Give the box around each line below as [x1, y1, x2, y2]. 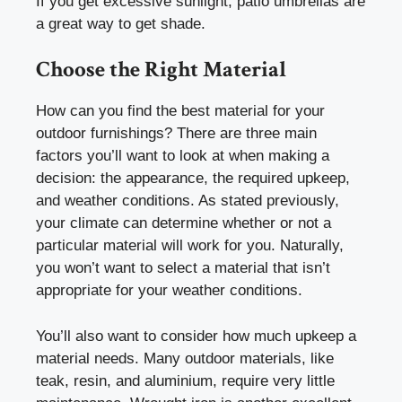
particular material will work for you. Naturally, [36, 237, 344, 255]
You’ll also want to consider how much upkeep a [36, 327, 356, 345]
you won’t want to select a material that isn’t [36, 259, 330, 277]
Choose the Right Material [36, 55, 286, 85]
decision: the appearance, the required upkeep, [36, 170, 350, 188]
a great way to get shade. [36, 14, 205, 32]
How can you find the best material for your [36, 102, 325, 120]
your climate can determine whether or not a [36, 214, 331, 232]
